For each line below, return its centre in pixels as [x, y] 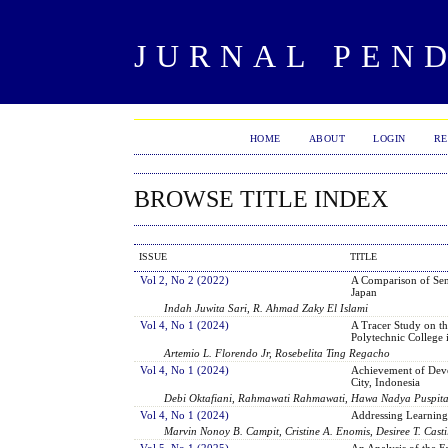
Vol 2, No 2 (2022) [184, 279]
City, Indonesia [385, 381]
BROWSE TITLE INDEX [261, 199]
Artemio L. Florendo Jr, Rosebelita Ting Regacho [277, 352]
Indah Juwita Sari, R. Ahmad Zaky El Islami [266, 307]
